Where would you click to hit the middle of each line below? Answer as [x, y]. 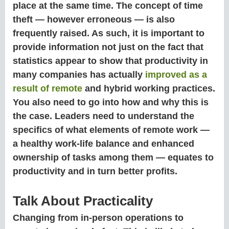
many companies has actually [79, 75]
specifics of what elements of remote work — [111, 130]
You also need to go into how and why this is [111, 102]
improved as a [176, 75]
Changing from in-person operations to [98, 217]
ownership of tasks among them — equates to [113, 158]
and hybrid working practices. [149, 89]
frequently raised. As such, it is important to [109, 33]
